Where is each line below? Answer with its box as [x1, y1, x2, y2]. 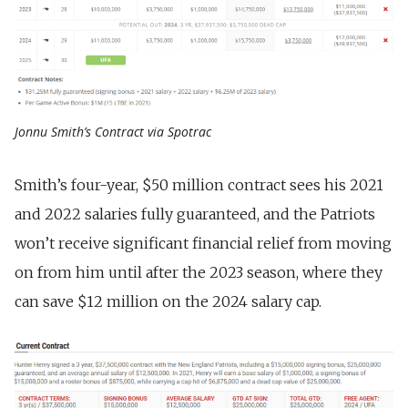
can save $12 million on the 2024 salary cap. [15, 292, 321, 311]
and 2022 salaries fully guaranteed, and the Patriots [15, 205, 375, 224]
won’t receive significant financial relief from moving [15, 234, 392, 253]
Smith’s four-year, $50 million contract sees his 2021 [15, 176, 383, 195]
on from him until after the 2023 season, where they [15, 263, 382, 282]
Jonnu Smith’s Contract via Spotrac [15, 123, 211, 141]
